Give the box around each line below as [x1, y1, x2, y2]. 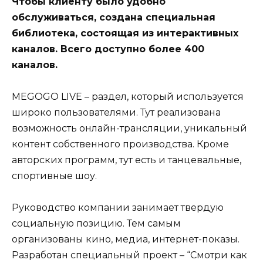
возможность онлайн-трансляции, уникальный [12, 122, 247, 134]
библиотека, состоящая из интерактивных [12, 27, 238, 39]
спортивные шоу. [12, 170, 97, 181]
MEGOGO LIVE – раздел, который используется [12, 90, 244, 102]
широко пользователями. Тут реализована [12, 106, 221, 118]
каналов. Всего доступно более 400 [12, 43, 204, 55]
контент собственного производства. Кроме [12, 138, 229, 150]
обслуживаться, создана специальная [12, 11, 215, 23]
